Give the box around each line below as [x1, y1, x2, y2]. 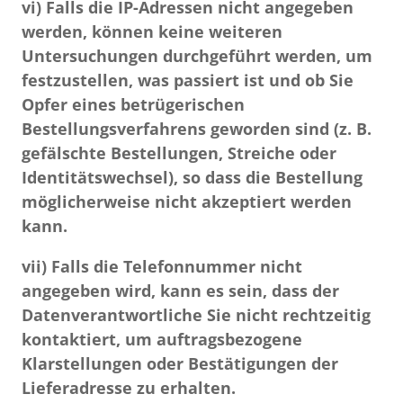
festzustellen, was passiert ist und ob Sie [22, 69, 354, 91]
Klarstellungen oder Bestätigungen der [22, 353, 338, 374]
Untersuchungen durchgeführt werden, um [22, 45, 372, 67]
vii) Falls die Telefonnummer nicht [22, 255, 302, 277]
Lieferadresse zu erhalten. [22, 377, 236, 399]
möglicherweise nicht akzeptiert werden [22, 191, 352, 212]
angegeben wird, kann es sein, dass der [22, 280, 339, 301]
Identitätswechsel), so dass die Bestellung [22, 166, 363, 188]
